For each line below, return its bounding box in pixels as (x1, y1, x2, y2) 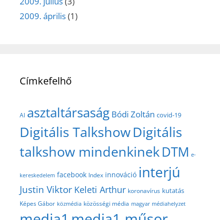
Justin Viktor (20, 182, 72, 196)
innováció (105, 169, 137, 179)
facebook (57, 169, 86, 179)
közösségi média (83, 199, 129, 208)
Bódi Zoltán (111, 108, 155, 120)
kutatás (162, 186, 184, 195)
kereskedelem (20, 171, 55, 179)
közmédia (57, 199, 82, 207)
